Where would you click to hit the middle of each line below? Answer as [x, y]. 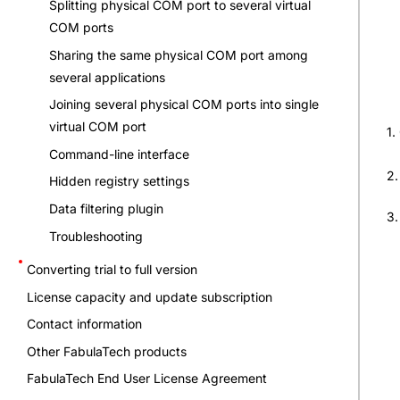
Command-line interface [119, 154]
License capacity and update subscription [150, 296]
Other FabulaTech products [107, 351]
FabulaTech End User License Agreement [147, 379]
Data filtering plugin [106, 208]
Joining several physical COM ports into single [184, 104]
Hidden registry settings [119, 181]
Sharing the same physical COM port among [179, 54]
